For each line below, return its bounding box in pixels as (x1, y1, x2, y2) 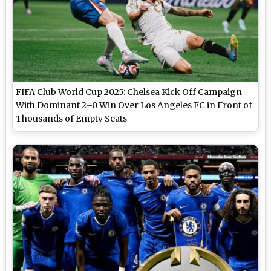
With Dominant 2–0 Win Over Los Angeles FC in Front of (16, 99, 253, 111)
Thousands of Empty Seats (16, 113, 128, 124)
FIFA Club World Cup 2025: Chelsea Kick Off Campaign (16, 86, 243, 97)
